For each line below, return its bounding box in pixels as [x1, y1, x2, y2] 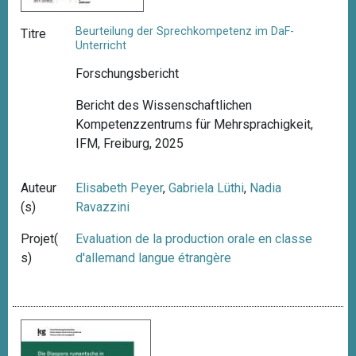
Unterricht [75, 38, 127, 52]
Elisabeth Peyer [75, 180, 164, 196]
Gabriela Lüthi [168, 180, 245, 196]
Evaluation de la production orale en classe [75, 231, 313, 247]
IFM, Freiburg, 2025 [75, 136, 184, 152]
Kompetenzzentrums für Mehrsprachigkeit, [75, 117, 314, 133]
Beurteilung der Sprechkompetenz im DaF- [75, 24, 295, 38]
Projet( [21, 231, 58, 247]
